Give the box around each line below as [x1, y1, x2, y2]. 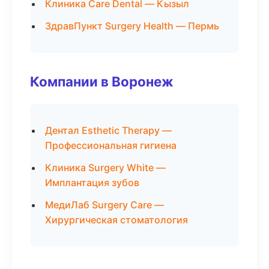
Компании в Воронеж [30, 73, 174, 89]
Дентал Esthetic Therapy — [45, 124, 172, 136]
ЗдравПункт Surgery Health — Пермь [45, 20, 219, 32]
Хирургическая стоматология [45, 214, 188, 226]
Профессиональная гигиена [45, 139, 177, 151]
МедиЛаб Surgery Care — [45, 199, 164, 211]
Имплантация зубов [45, 177, 139, 189]
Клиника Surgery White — [45, 162, 166, 174]
